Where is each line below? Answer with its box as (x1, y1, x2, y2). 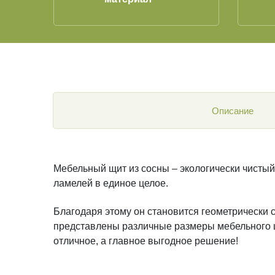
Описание (212, 105, 254, 116)
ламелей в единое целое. (53, 177, 168, 188)
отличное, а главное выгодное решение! (53, 236, 238, 247)
